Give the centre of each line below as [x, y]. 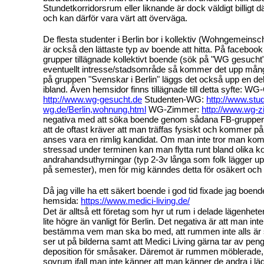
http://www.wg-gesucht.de [93, 99]
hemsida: [62, 200]
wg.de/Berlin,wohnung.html [95, 109]
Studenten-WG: [174, 99]
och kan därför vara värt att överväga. [115, 18]
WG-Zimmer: [174, 109]
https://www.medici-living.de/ [135, 200]
